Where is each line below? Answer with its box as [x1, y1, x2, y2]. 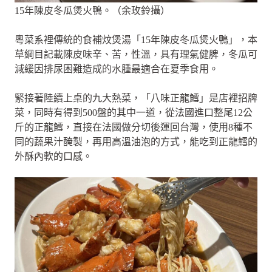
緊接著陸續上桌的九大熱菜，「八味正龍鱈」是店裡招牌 [15, 93, 257, 103]
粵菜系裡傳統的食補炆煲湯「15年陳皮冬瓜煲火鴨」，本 [15, 35, 257, 45]
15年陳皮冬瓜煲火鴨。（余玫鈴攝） [15, 5, 170, 16]
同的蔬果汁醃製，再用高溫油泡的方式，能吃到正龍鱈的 [15, 137, 257, 147]
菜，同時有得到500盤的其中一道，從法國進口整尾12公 [15, 107, 253, 118]
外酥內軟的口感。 [15, 151, 92, 161]
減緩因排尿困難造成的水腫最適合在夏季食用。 [15, 64, 219, 74]
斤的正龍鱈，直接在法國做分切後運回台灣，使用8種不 [15, 122, 253, 132]
